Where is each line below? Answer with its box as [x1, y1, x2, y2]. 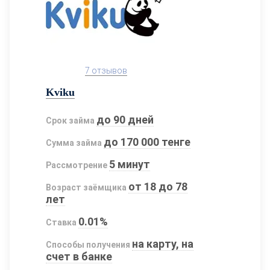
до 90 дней [96, 113, 154, 126]
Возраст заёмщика [46, 182, 127, 192]
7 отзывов [85, 65, 127, 75]
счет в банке [46, 250, 112, 263]
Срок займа [46, 115, 95, 125]
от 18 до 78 [128, 180, 188, 193]
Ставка [46, 217, 77, 227]
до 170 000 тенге [104, 135, 191, 148]
